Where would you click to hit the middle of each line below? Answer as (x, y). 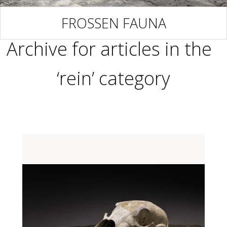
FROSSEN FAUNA (113, 23)
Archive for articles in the (113, 49)
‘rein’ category (113, 79)
